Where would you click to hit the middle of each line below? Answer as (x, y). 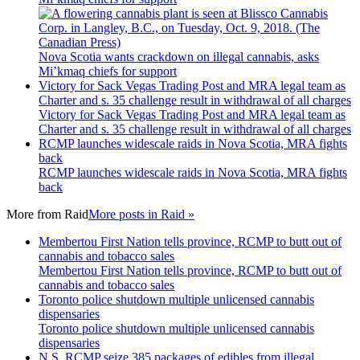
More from (35, 214)
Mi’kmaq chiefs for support (108, 71)
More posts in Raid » (141, 214)
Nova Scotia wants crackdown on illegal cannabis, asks (179, 56)
